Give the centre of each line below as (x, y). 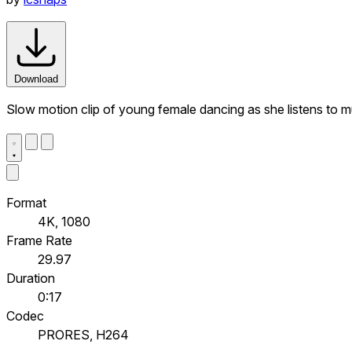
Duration (31, 278)
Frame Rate (39, 240)
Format (26, 202)
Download (36, 79)
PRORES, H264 (83, 334)
